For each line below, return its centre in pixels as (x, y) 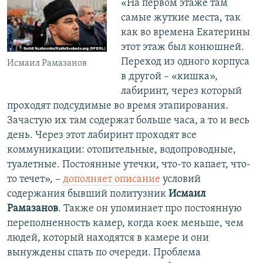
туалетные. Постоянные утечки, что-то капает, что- (129, 164)
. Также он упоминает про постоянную (150, 208)
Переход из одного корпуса (185, 62)
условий (181, 179)
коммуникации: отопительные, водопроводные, (122, 150)
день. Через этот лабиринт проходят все (102, 135)
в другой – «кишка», (169, 76)
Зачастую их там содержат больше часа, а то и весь (128, 120)
